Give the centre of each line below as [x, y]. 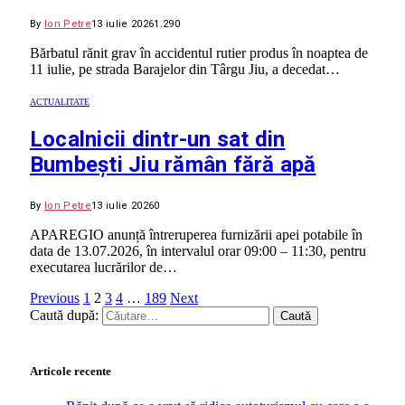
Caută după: [64, 315]
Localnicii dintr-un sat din [158, 139]
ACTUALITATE [60, 101]
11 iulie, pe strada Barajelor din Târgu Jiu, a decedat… [185, 69]
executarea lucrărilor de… [104, 267]
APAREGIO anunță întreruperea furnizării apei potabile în [196, 234]
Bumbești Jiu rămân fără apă [173, 164]
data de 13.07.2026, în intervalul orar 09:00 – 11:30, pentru [198, 250]
